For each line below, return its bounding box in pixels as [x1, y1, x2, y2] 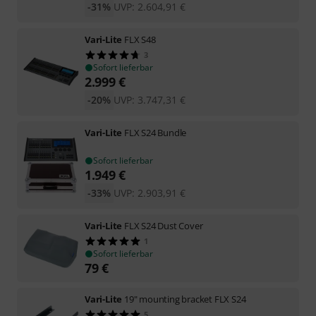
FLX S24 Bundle [124, 126, 187, 139]
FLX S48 [124, 32, 156, 46]
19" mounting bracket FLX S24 [124, 292, 246, 305]
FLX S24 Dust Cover [124, 219, 203, 232]
